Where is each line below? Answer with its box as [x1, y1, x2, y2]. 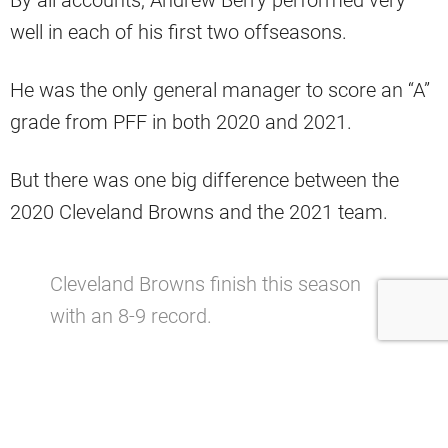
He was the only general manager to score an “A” [10, 78, 430, 103]
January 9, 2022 [212, 394, 352, 419]
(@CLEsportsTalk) [50, 394, 212, 419]
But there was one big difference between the [10, 168, 399, 193]
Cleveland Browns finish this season [50, 272, 361, 297]
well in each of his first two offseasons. [10, 20, 347, 45]
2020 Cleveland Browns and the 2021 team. [10, 200, 388, 225]
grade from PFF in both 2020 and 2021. [10, 110, 352, 135]
